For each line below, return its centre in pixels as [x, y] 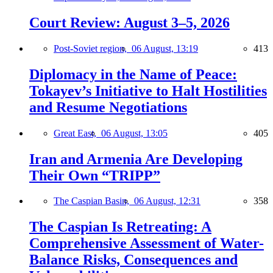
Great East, [77, 133]
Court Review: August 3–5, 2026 [129, 22]
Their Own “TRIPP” [95, 175]
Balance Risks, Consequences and [133, 260]
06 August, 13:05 [134, 133]
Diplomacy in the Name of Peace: [133, 74]
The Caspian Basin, [94, 201]
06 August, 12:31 [167, 201]
